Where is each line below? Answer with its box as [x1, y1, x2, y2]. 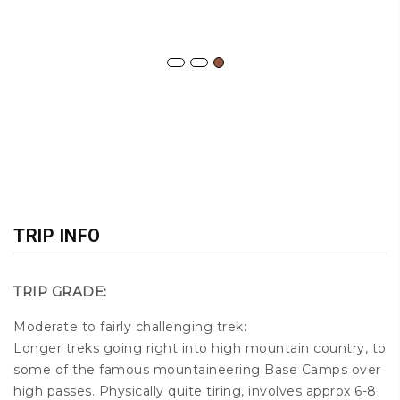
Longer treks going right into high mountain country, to [13, 340, 387, 357]
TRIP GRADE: [13, 283, 107, 301]
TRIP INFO [13, 225, 101, 247]
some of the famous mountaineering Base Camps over [13, 362, 381, 379]
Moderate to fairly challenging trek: [13, 319, 246, 336]
